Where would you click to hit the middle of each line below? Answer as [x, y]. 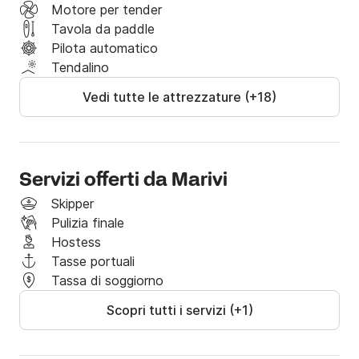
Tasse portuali [93, 262]
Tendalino [80, 68]
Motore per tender [107, 10]
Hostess [76, 242]
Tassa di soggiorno [107, 281]
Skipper [73, 204]
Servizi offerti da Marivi [123, 181]
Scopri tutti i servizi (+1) [179, 311]
